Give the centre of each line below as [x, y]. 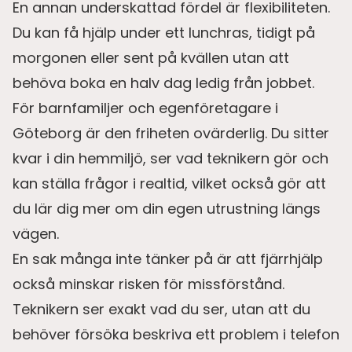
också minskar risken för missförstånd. [148, 284]
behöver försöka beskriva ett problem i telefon [176, 334]
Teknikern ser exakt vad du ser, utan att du [161, 309]
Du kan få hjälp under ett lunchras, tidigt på [164, 32]
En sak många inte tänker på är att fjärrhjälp [168, 258]
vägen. [36, 233]
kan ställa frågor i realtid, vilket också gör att [169, 183]
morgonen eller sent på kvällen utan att [151, 57]
